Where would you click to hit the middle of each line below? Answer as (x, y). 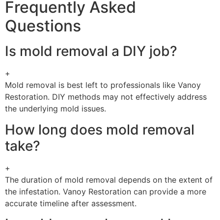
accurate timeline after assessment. (71, 203)
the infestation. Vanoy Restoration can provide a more (106, 191)
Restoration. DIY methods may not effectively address (106, 97)
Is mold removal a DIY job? (91, 51)
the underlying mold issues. (55, 109)
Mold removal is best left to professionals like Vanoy (103, 85)
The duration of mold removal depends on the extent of (109, 179)
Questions (43, 26)
